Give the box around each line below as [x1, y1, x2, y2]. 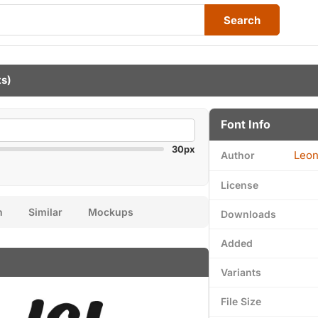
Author [221, 149, 255, 161]
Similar [28, 206, 62, 218]
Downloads [221, 208, 276, 220]
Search [224, 13, 261, 27]
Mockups [88, 206, 133, 218]
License [221, 179, 258, 191]
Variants [221, 266, 261, 278]
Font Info [221, 117, 270, 131]
